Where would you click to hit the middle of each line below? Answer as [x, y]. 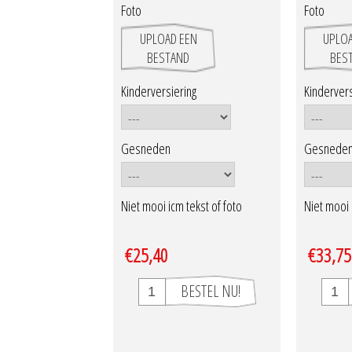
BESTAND [168, 57]
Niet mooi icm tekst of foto [181, 206]
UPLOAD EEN [168, 38]
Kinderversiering [159, 92]
